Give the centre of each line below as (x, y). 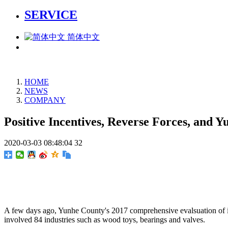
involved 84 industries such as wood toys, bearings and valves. (105, 220)
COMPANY (45, 100)
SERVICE (51, 15)
